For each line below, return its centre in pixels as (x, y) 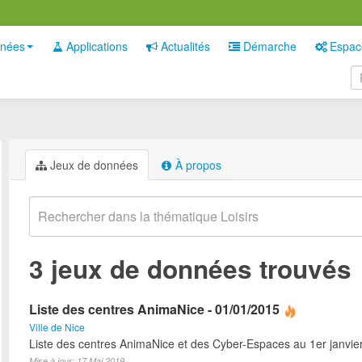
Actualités (184, 46)
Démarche (268, 46)
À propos (197, 165)
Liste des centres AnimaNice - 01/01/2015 (154, 309)
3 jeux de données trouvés (190, 269)
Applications (95, 46)
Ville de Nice (57, 327)
